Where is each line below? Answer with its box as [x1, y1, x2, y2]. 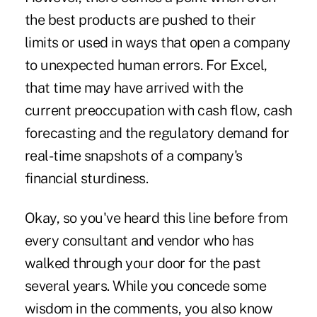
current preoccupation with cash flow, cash [24, 102, 292, 120]
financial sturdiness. [24, 170, 149, 188]
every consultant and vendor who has [24, 232, 254, 250]
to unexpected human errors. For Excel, [24, 57, 267, 74]
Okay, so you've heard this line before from [24, 209, 288, 227]
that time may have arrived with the [24, 79, 243, 97]
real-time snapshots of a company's [24, 147, 243, 165]
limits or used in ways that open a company [24, 34, 291, 52]
